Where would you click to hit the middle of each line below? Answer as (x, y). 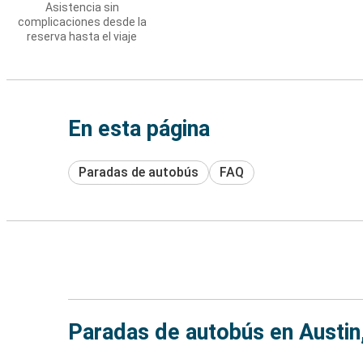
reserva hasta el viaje (82, 36)
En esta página (139, 129)
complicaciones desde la (82, 22)
